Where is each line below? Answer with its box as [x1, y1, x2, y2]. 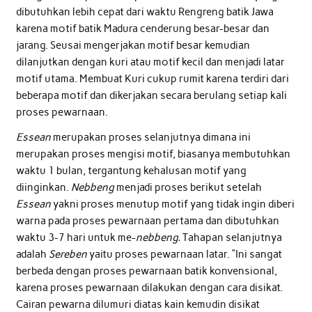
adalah [15, 247, 49, 260]
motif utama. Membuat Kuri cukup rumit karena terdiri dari [15, 72, 289, 86]
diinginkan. [15, 180, 71, 194]
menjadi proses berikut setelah [116, 180, 262, 194]
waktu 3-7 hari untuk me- [15, 231, 136, 244]
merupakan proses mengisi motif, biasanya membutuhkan [15, 147, 290, 160]
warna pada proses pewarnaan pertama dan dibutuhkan [15, 214, 279, 227]
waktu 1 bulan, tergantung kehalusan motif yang [15, 164, 247, 177]
